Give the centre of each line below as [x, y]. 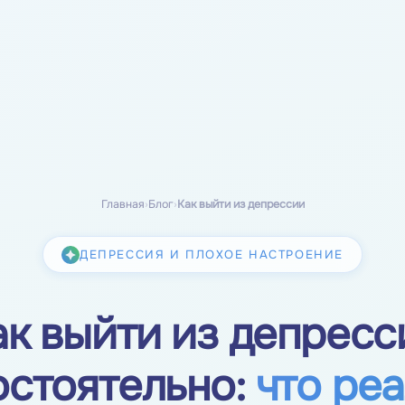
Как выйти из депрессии [240, 205]
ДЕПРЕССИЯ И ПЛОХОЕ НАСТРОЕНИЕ [212, 255]
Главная [122, 205]
